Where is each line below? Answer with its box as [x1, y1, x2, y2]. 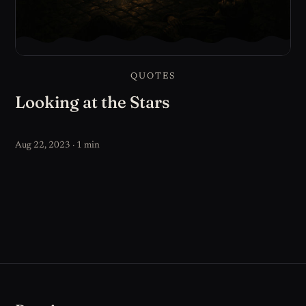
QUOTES [130, 71, 176, 81]
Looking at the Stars [15, 92, 170, 112]
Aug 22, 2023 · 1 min [15, 141, 100, 151]
